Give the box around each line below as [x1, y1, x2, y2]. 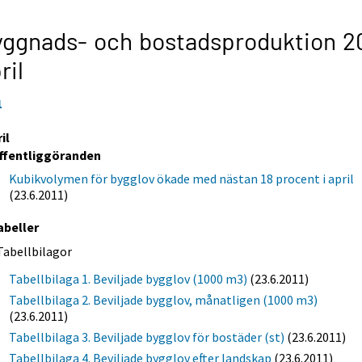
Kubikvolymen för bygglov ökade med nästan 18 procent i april [9, 170, 355, 187]
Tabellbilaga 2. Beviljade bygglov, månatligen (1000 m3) [9, 291, 318, 308]
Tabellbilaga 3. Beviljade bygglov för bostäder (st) [9, 328, 285, 345]
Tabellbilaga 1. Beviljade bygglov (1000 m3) [9, 270, 248, 287]
